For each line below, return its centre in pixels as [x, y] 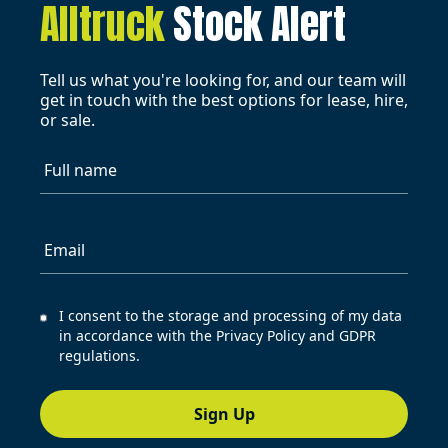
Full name [80, 169]
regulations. [100, 355]
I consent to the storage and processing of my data [231, 315]
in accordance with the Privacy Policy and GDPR [218, 335]
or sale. [67, 119]
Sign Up [224, 413]
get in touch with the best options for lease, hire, [224, 99]
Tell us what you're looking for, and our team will [223, 79]
